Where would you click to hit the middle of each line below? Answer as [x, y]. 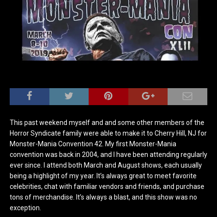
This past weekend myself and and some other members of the [107, 123]
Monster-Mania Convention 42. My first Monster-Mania [93, 144]
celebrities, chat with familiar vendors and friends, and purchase [107, 186]
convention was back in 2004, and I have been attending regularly [108, 155]
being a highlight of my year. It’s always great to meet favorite [103, 176]
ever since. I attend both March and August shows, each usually [106, 165]
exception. [25, 208]
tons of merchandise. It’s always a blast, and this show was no [103, 197]
